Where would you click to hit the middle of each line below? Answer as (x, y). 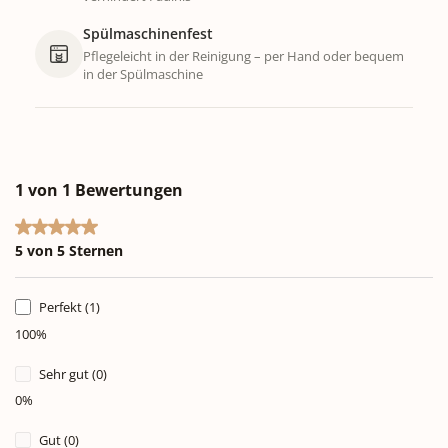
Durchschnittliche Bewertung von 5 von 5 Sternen (185, 227)
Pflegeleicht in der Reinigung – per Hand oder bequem (243, 55)
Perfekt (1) (69, 306)
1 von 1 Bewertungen (99, 189)
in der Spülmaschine (143, 73)
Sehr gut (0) (73, 373)
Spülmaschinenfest (148, 33)
